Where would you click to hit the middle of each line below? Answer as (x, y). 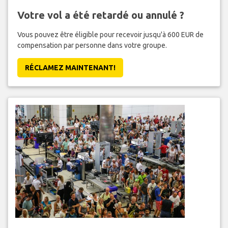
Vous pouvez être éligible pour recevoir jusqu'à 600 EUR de (110, 34)
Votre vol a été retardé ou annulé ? (101, 15)
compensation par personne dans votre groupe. (92, 45)
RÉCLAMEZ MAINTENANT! (70, 67)
